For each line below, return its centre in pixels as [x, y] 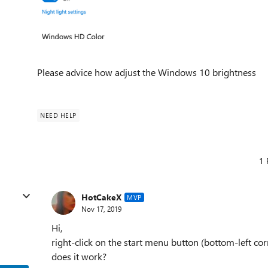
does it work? [79, 256]
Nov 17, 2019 [101, 209]
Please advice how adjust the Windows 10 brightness [148, 72]
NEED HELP [58, 115]
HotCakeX [101, 197]
